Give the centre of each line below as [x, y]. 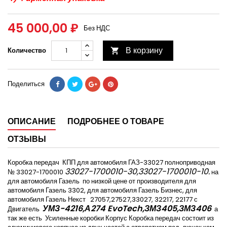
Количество [27, 51]
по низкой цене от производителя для [139, 181]
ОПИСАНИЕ [32, 122]
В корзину [144, 51]
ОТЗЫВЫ [27, 139]
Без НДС [97, 28]
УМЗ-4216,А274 [75, 209]
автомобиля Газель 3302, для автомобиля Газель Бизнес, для [102, 191]
